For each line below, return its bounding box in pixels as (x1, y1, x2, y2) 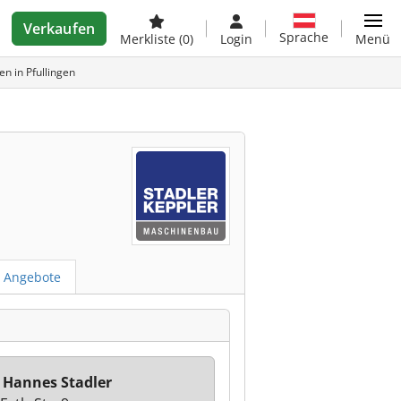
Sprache (279, 28, 328, 46)
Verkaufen (22, 19, 95, 38)
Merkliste (120, 30, 179, 47)
